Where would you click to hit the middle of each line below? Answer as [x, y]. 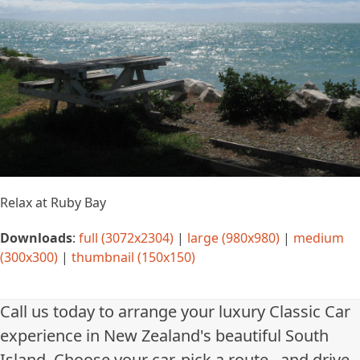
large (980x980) [233, 238]
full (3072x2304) [126, 238]
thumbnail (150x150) [133, 257]
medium [319, 238]
